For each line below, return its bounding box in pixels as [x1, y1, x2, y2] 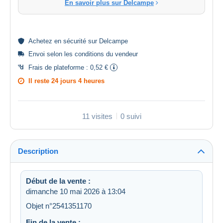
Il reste [28, 77, 51, 85]
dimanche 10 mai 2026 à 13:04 [26, 187, 125, 196]
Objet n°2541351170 [26, 201, 92, 210]
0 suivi [120, 111, 141, 120]
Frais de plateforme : [28, 63, 90, 71]
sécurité [63, 37, 86, 45]
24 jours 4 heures [51, 77, 105, 85]
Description [18, 146, 58, 155]
